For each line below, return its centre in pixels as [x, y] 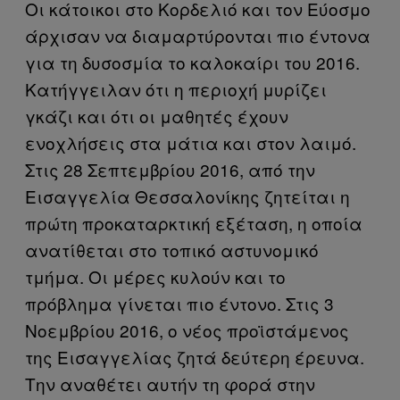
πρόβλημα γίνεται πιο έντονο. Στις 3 [179, 303]
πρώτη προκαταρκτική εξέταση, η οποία [194, 222]
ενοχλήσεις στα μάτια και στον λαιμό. [191, 142]
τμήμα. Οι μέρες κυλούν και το [155, 276]
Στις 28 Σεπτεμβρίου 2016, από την [170, 169]
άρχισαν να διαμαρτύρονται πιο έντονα [198, 35]
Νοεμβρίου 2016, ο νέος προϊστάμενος [187, 329]
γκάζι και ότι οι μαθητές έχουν [157, 115]
